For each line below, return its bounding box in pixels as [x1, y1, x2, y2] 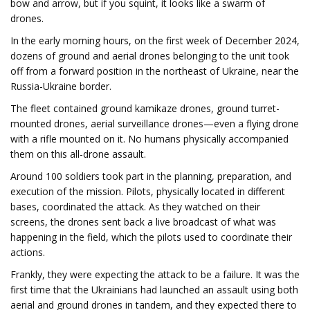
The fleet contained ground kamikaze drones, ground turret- [10, 102, 280, 115]
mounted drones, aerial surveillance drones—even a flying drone [10, 117, 299, 130]
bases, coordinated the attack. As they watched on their [10, 200, 260, 213]
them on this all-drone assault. [10, 147, 146, 161]
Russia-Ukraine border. [10, 80, 111, 93]
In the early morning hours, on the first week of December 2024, [10, 34, 300, 47]
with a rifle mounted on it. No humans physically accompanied [10, 132, 289, 145]
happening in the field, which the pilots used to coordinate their [10, 230, 292, 244]
